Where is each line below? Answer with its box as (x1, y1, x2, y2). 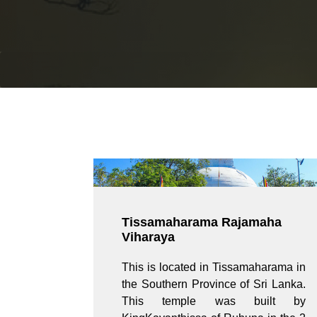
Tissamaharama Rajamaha (122, 215, 282, 230)
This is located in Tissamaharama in (122, 261, 306, 274)
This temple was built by (122, 295, 306, 308)
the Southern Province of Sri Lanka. (122, 278, 306, 291)
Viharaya (122, 230, 175, 245)
